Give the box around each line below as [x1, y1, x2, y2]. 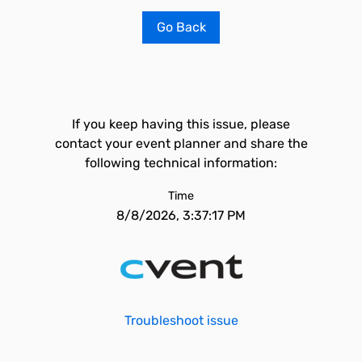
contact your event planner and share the [54, 136, 308, 151]
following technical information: [85, 155, 277, 170]
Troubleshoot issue [124, 313, 238, 328]
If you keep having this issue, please [72, 116, 290, 132]
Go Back [156, 19, 206, 35]
